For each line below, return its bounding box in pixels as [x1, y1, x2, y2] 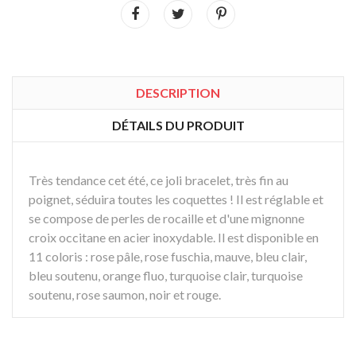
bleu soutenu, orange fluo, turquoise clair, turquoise [29, 267, 303, 283]
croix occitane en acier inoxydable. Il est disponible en [29, 229, 319, 245]
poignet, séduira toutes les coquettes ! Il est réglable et [29, 191, 323, 207]
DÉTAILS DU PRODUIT [111, 117, 245, 133]
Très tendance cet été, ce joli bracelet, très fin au [29, 172, 288, 188]
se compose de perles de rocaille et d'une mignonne [29, 210, 304, 226]
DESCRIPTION [136, 84, 220, 100]
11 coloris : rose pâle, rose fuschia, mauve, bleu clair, [29, 248, 307, 264]
